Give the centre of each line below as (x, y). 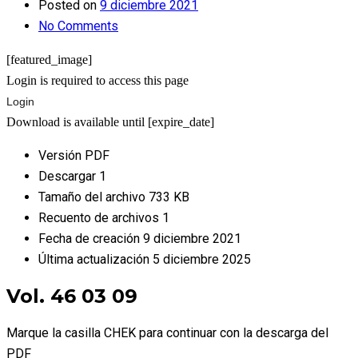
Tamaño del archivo (93, 197)
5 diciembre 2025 (202, 259)
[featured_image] (49, 60)
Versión (62, 155)
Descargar (69, 176)
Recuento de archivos (100, 218)
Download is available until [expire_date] (110, 122)
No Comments (78, 26)
